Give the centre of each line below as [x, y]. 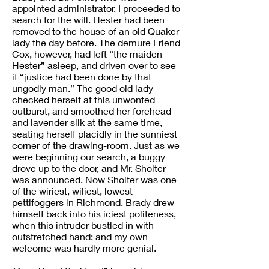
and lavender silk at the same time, [87, 122]
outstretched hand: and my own [80, 236]
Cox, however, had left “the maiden [87, 54]
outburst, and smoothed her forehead [92, 111]
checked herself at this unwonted [83, 99]
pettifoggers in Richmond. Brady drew [93, 202]
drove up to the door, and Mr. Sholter [89, 168]
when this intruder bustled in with [83, 225]
